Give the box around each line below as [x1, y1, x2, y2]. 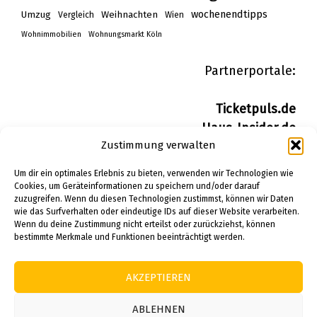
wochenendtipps [191, 7, 267, 21]
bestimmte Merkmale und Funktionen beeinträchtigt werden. [14, 232, 245, 242]
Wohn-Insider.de [198, 139, 296, 155]
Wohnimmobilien [21, 29, 81, 39]
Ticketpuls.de [216, 100, 296, 117]
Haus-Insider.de [202, 120, 296, 136]
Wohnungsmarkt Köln [88, 29, 162, 39]
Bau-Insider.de [209, 158, 296, 174]
